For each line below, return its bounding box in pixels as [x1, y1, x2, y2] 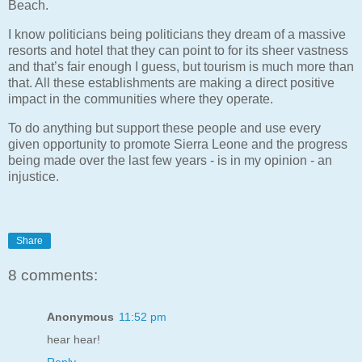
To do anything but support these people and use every [8, 121, 321, 135]
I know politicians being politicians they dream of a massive [8, 27, 346, 42]
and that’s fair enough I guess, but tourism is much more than [8, 60, 354, 74]
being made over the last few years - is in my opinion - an [8, 154, 332, 167]
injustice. [8, 170, 59, 183]
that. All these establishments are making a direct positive [8, 76, 335, 90]
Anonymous [47, 309, 114, 323]
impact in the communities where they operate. [8, 92, 273, 107]
